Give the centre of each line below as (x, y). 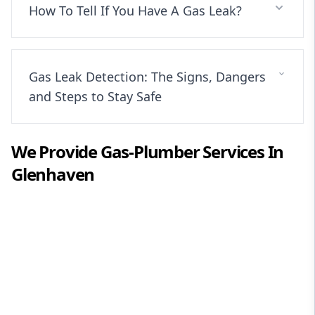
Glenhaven (53, 174)
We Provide (56, 151)
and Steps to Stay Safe (95, 96)
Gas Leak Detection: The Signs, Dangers (147, 76)
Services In (242, 151)
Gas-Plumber (150, 151)
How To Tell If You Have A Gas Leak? (135, 10)
